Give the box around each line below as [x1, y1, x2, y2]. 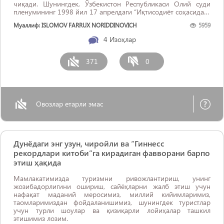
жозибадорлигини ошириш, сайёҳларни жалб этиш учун [13, 181, 210, 191]
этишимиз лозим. [13, 213, 68, 223]
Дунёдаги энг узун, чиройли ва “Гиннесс [13, 138, 164, 148]
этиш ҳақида [13, 157, 61, 167]
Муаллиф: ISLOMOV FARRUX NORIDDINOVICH [13, 21, 137, 29]
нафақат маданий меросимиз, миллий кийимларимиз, [13, 189, 210, 199]
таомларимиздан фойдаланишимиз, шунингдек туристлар [13, 197, 210, 207]
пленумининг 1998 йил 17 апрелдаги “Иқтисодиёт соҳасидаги [13, 7, 210, 16]
